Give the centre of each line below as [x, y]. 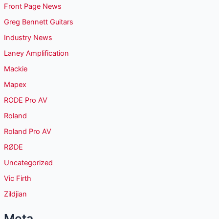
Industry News [28, 38]
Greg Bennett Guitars [38, 22]
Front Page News [33, 7]
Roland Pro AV [27, 131]
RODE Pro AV [25, 100]
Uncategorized [28, 163]
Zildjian [15, 194]
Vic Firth [17, 178]
